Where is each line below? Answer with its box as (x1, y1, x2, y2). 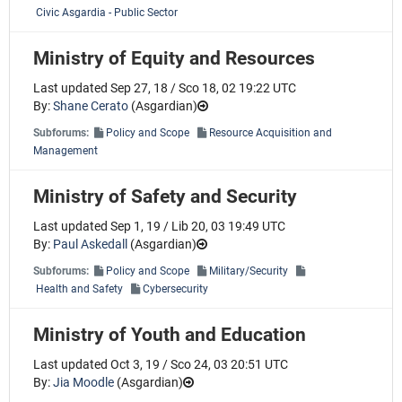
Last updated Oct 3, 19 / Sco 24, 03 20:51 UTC (33, 357, 288, 372)
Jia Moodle (53, 375, 114, 390)
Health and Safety (36, 282, 123, 295)
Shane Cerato (53, 99, 128, 114)
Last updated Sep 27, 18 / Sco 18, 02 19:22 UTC (33, 81, 296, 96)
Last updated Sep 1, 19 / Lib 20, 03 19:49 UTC (33, 219, 285, 234)
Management (33, 144, 98, 157)
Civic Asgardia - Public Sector (36, 5, 178, 19)
